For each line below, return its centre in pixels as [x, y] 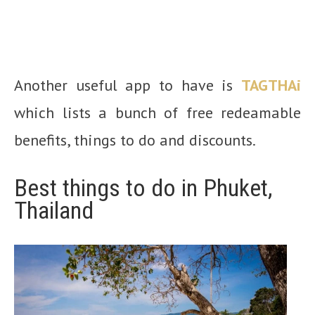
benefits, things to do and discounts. [135, 140]
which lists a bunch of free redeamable [157, 112]
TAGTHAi [271, 85]
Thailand [54, 210]
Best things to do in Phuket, [143, 187]
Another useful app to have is [128, 85]
